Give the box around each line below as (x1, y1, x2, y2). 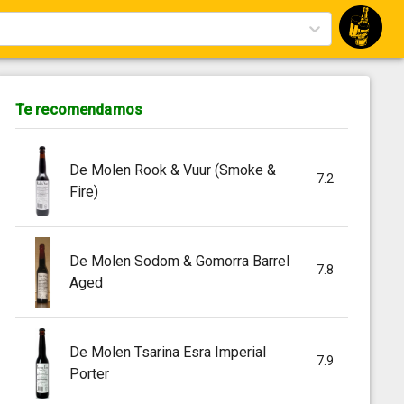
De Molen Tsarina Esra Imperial (69, 343, 266, 361)
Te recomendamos (14, 101, 143, 118)
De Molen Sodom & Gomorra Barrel (69, 252, 289, 270)
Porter (69, 364, 109, 382)
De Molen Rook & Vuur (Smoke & (69, 161, 276, 179)
